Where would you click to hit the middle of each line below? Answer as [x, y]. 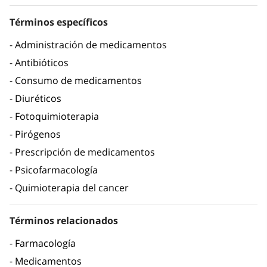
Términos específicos [59, 22]
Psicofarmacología [56, 170]
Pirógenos [38, 134]
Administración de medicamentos [91, 45]
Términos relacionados [64, 221]
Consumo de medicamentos [78, 81]
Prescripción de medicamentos [85, 152]
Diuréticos [38, 99]
